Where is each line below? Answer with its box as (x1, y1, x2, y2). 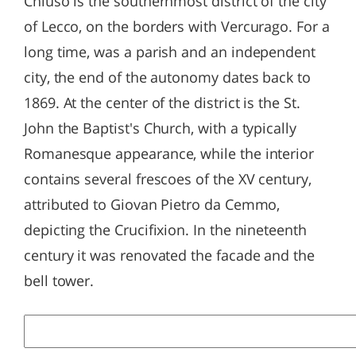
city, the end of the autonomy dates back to (24, 68, 311, 87)
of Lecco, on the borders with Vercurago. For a (24, 17, 330, 36)
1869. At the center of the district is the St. (24, 93, 300, 112)
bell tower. (24, 271, 95, 290)
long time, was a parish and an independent (24, 42, 315, 61)
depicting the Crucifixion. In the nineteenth (24, 220, 307, 239)
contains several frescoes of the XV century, (24, 169, 311, 188)
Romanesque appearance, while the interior (24, 144, 315, 163)
